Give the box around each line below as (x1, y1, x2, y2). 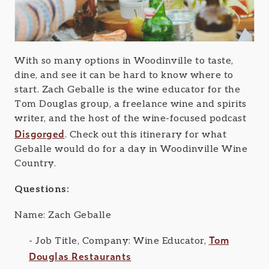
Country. (14, 157, 56, 169)
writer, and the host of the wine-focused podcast (14, 112, 246, 124)
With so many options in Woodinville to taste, (14, 55, 234, 67)
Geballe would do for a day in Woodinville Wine (14, 143, 247, 155)
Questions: (14, 183, 69, 195)
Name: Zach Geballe (14, 210, 111, 222)
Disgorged (14, 125, 65, 141)
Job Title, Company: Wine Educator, (35, 235, 209, 247)
